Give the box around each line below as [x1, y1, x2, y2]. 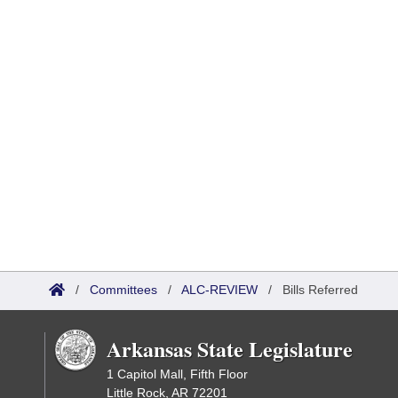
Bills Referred [283, 283, 358, 297]
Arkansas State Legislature [107, 333, 353, 364]
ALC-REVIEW [181, 283, 258, 297]
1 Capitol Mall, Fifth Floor [107, 367, 248, 381]
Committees [90, 283, 157, 297]
